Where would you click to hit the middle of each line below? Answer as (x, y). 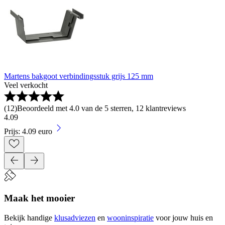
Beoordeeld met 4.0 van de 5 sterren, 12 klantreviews (101, 108)
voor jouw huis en (184, 217)
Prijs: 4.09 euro (28, 132)
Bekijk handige (28, 217)
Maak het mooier (39, 198)
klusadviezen (75, 217)
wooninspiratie (130, 217)
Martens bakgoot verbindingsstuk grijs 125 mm (79, 76)
